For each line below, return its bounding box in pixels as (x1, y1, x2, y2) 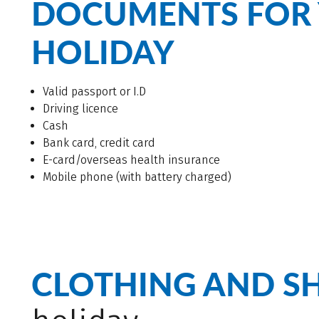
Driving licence (43, 102, 118, 116)
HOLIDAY (31, 33, 174, 71)
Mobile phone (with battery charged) (43, 170, 231, 184)
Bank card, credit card (43, 136, 155, 150)
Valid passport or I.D (43, 85, 146, 99)
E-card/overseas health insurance (43, 153, 220, 167)
